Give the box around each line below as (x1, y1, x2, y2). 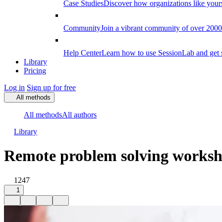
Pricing (24, 66, 46, 75)
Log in (4, 83, 25, 92)
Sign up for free (27, 83, 76, 92)
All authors (62, 111, 97, 119)
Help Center (63, 49, 102, 57)
